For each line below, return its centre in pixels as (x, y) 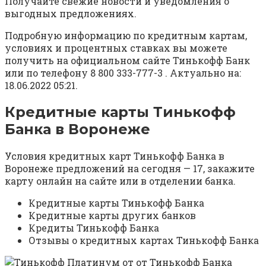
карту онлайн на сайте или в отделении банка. (120, 181)
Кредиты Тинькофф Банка (94, 228)
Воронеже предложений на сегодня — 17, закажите (130, 169)
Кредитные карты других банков (112, 216)
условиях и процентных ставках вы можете (116, 48)
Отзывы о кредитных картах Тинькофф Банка (144, 240)
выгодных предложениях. (71, 14)
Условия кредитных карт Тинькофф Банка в (115, 156)
